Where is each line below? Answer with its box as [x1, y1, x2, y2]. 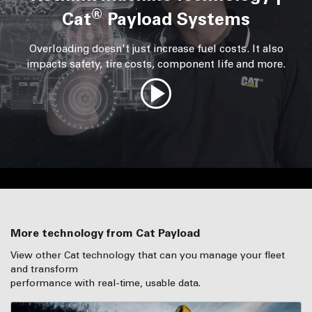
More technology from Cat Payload [21, 226, 200, 240]
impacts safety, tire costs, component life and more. [26, 58, 286, 71]
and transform [10, 263, 78, 276]
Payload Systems [102, 9, 250, 30]
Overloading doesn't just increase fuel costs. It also [29, 42, 283, 56]
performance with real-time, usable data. [10, 277, 201, 290]
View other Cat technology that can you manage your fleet [10, 249, 285, 262]
